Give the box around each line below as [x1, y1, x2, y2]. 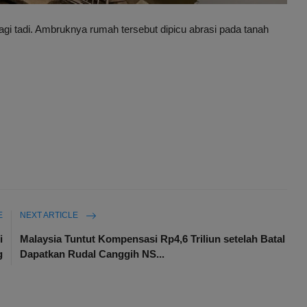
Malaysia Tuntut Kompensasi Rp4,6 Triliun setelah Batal [20, 233, 286, 245]
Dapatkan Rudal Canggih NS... [20, 248, 165, 260]
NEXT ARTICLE [20, 210, 81, 221]
